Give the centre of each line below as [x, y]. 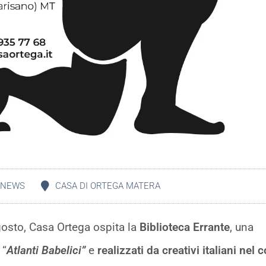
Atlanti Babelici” [47, 250]
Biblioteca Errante [185, 227]
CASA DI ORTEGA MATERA [108, 186]
